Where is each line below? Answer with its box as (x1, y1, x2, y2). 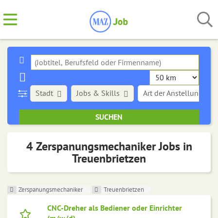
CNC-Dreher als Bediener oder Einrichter (47, 203, 182, 213)
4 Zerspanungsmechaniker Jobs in (26, 139, 192, 154)
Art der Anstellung (143, 88, 203, 98)
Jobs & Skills (76, 88, 120, 98)
